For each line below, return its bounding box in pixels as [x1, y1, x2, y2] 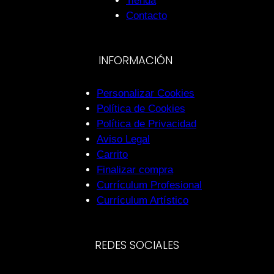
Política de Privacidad [97, 118, 196, 130]
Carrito [97, 149, 128, 160]
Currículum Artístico [97, 194, 188, 206]
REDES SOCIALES [95, 237, 179, 253]
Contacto [126, 10, 167, 21]
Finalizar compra [97, 164, 173, 176]
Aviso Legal [97, 133, 150, 145]
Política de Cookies [97, 103, 185, 114]
